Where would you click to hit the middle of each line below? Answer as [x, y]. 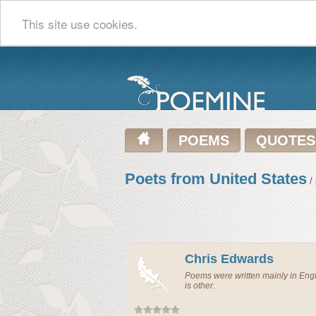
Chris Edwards [229, 259]
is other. [200, 286]
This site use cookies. [80, 23]
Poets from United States [216, 179]
